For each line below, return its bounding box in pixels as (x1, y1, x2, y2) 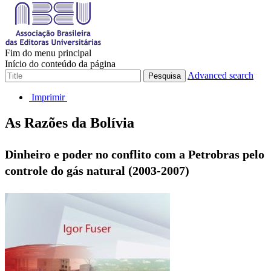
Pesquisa (148, 71, 181, 80)
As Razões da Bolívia (5, 114, 134, 131)
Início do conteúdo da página (5, 58, 116, 69)
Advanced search (188, 70, 253, 80)
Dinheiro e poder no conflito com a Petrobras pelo (5, 147, 264, 161)
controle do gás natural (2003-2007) (5, 163, 189, 177)
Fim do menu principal (5, 47, 91, 58)
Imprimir (29, 91, 67, 102)
